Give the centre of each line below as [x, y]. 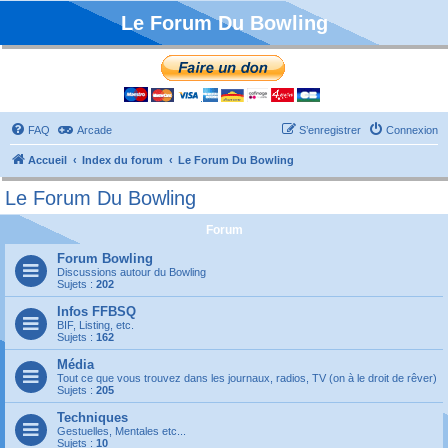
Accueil [47, 160]
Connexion [412, 130]
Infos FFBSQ [96, 311]
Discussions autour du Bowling [131, 272]
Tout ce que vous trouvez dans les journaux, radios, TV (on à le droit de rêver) [247, 378]
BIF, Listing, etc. [95, 325]
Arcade [94, 130]
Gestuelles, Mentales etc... [121, 431]
